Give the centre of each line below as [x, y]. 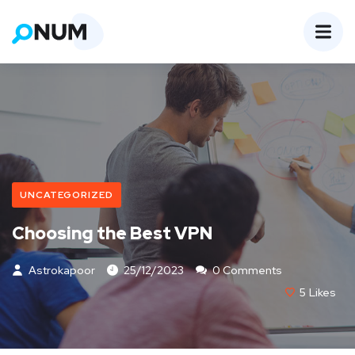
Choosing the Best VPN [112, 234]
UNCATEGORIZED [67, 195]
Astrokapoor [61, 271]
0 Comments [246, 271]
